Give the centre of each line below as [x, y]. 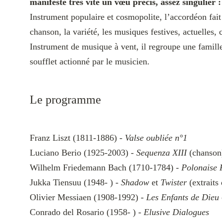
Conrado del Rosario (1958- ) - [87, 212]
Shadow [135, 182]
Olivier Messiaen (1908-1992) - [88, 197]
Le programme [65, 100]
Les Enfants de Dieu [183, 197]
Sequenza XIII [162, 153]
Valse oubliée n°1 [156, 138]
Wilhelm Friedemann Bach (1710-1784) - [106, 167]
